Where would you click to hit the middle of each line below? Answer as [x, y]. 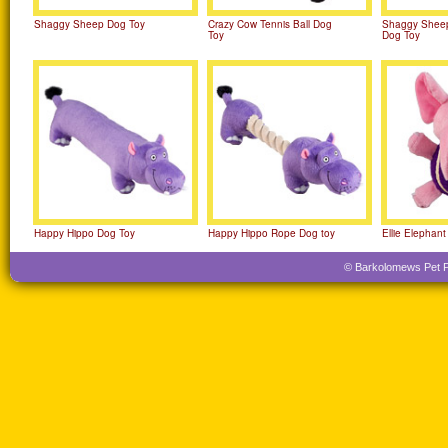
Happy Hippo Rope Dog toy [271, 233]
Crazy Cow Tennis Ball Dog [270, 24]
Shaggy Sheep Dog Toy [89, 24]
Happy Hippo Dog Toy [84, 233]
